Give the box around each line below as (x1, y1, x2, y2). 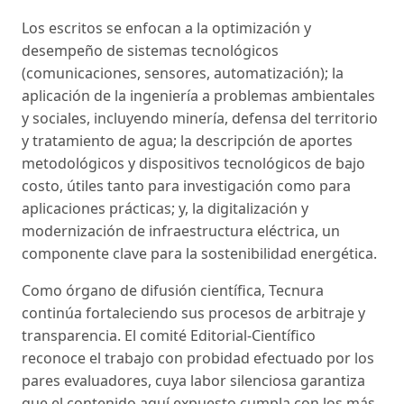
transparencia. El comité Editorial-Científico (22, 326, 316, 346)
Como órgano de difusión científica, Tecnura (22, 280, 324, 301)
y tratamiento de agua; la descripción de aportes (22, 131, 353, 151)
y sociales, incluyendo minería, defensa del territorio (22, 108, 378, 129)
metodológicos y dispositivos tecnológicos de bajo (22, 153, 365, 174)
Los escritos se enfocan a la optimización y (22, 18, 311, 39)
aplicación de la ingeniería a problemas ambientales (22, 86, 375, 106)
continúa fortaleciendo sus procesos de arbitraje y (22, 303, 365, 324)
